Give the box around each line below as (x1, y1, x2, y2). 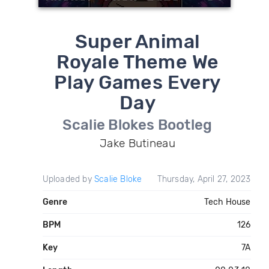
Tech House (204, 197, 251, 207)
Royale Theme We (56, 50, 219, 73)
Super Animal (74, 30, 201, 53)
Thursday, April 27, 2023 (157, 174, 251, 184)
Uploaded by (42, 174, 94, 184)
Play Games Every (54, 71, 221, 94)
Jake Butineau (100, 136, 175, 150)
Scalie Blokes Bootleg (62, 116, 213, 133)
